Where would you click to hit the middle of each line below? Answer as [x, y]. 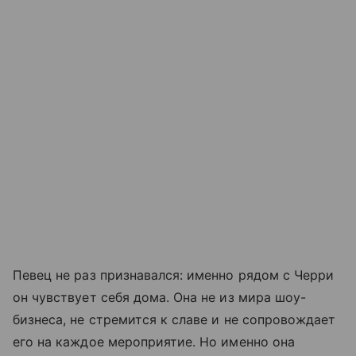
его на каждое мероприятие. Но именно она [154, 342]
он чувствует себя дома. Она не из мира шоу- [160, 298]
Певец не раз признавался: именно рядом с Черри [174, 275]
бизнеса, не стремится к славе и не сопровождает [174, 320]
